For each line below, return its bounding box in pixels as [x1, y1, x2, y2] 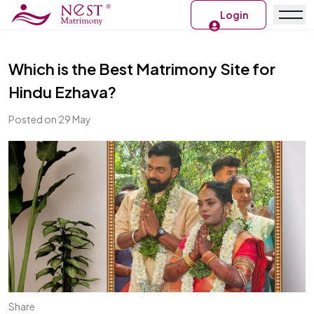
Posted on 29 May [8, 113, 91, 125]
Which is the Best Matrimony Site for [8, 59, 275, 78]
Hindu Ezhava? [8, 82, 116, 102]
